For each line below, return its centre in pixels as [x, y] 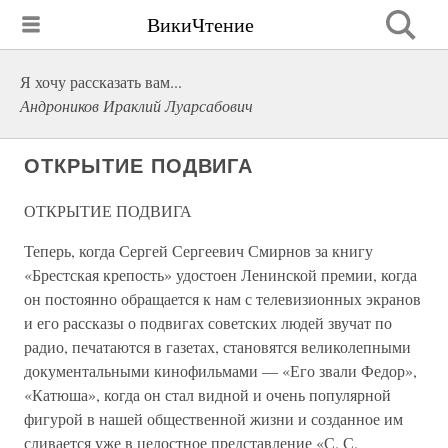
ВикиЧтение [200, 24]
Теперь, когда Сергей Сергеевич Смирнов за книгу [198, 250]
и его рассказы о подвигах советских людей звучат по [208, 322]
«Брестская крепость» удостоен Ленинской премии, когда [220, 274]
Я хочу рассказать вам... [101, 81]
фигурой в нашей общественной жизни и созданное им [213, 418]
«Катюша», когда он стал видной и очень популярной [207, 394]
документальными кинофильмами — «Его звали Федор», [220, 370]
